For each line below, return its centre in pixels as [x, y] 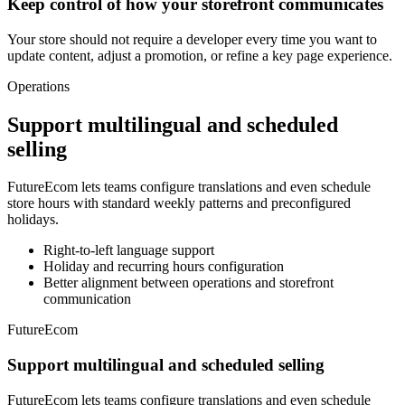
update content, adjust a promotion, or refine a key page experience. [200, 55]
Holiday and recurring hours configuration [164, 267]
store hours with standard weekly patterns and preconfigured [179, 203]
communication [87, 299]
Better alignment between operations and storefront [188, 283]
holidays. [33, 220]
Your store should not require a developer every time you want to [192, 39]
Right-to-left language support [129, 250]
